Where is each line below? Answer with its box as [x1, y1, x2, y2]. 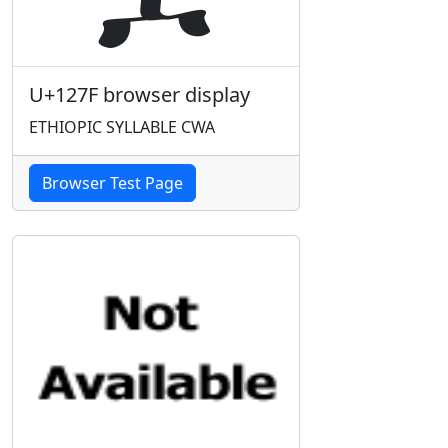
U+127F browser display [29, 81, 250, 108]
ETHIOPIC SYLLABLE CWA [29, 116, 215, 138]
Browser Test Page [42, 172, 183, 194]
